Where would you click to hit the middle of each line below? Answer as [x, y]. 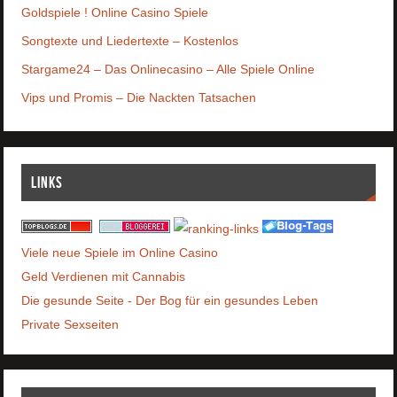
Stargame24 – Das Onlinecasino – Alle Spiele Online [168, 69]
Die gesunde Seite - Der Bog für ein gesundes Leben [170, 300]
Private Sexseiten [70, 324]
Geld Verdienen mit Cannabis [104, 276]
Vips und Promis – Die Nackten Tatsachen [139, 97]
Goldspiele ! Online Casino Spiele [115, 12]
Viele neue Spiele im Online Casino [120, 252]
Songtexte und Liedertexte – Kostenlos [130, 40]
